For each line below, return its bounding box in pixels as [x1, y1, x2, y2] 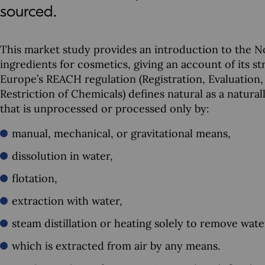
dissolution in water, [12, 149, 113, 163]
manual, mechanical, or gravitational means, [12, 127, 231, 140]
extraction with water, [12, 194, 122, 208]
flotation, [12, 172, 57, 185]
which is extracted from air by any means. [12, 239, 220, 253]
